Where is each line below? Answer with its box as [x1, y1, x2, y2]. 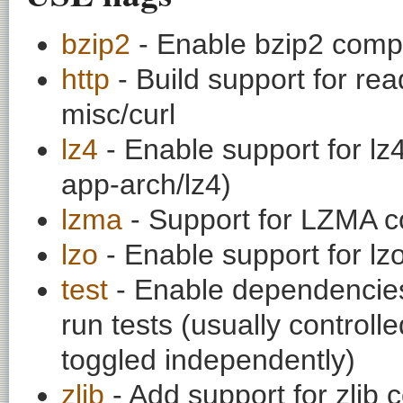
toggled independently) [61, 343, 355, 376]
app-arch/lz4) [61, 167, 231, 201]
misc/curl [61, 97, 175, 130]
